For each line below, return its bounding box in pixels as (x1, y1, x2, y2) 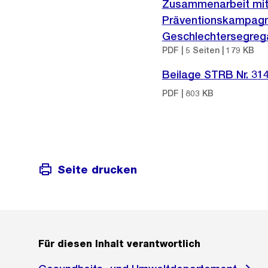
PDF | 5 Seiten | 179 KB (162, 45, 254, 55)
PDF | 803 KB (162, 89, 214, 98)
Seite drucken (57, 163, 137, 176)
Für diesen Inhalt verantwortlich (38, 238, 200, 250)
